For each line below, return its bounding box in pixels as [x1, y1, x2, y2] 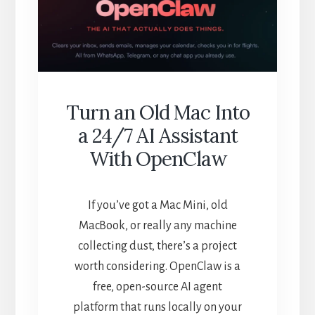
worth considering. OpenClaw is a [75, 260, 240, 273]
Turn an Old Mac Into [65, 100, 250, 125]
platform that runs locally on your [73, 301, 242, 314]
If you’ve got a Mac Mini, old [87, 199, 228, 212]
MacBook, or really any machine [78, 219, 237, 232]
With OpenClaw [89, 146, 226, 172]
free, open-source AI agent [93, 281, 222, 293]
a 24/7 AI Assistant [77, 123, 238, 148]
